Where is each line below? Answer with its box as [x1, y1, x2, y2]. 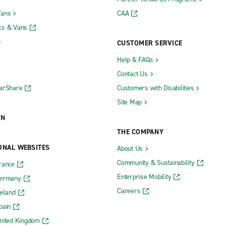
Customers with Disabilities [117, 83, 194, 93]
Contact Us [117, 69, 148, 79]
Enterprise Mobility [117, 172, 172, 182]
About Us [117, 143, 143, 153]
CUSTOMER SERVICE [117, 38, 182, 48]
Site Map [117, 97, 142, 107]
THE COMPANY [117, 127, 163, 137]
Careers [117, 186, 141, 196]
